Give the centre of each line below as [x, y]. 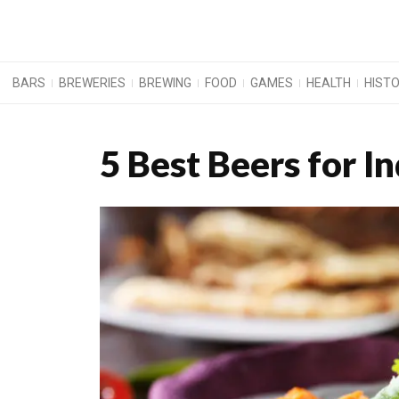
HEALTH [329, 83]
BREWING [166, 83]
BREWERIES [93, 83]
